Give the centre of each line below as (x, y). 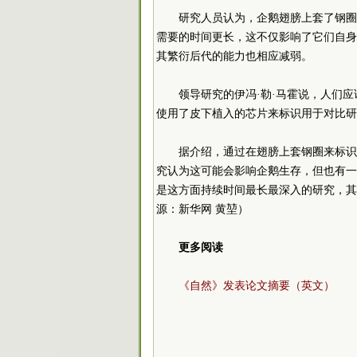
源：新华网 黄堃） (202, 209)
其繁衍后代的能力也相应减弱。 (234, 56)
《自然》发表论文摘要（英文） (257, 286)
